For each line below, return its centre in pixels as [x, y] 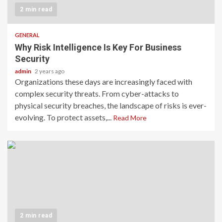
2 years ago [50, 71]
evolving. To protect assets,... [64, 117]
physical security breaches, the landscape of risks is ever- [111, 105]
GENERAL [27, 35]
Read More [130, 117]
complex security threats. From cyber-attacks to [97, 93]
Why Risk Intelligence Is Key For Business [98, 47]
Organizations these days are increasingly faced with [104, 81]
